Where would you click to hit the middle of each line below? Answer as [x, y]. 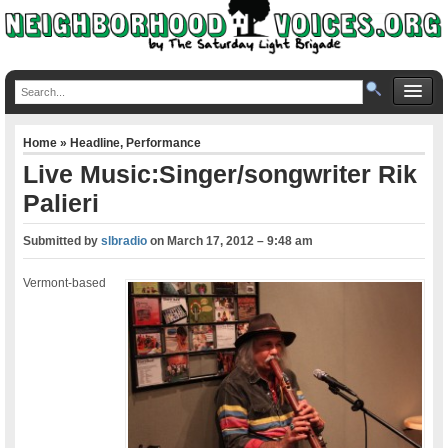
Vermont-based [65, 282]
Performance [164, 142]
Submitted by [62, 240]
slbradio [124, 240]
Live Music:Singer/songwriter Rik [220, 173]
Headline [95, 142]
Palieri [61, 202]
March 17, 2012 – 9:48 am [240, 240]
